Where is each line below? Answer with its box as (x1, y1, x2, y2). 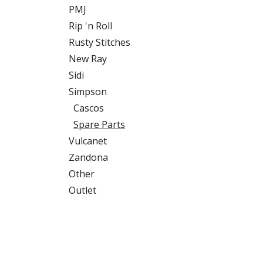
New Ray (69, 52, 107, 65)
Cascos (73, 102, 104, 114)
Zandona (69, 151, 108, 164)
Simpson (69, 85, 107, 98)
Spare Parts (73, 118, 125, 131)
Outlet (69, 184, 96, 197)
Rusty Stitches (69, 36, 130, 49)
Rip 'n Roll (69, 19, 112, 32)
